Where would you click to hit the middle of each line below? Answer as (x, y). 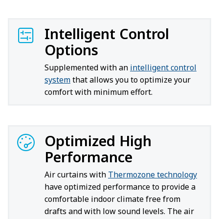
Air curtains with (76, 175)
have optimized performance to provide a (120, 187)
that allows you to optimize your (131, 80)
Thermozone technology (153, 175)
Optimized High (98, 141)
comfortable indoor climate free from (112, 199)
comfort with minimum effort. (99, 92)
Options (71, 50)
